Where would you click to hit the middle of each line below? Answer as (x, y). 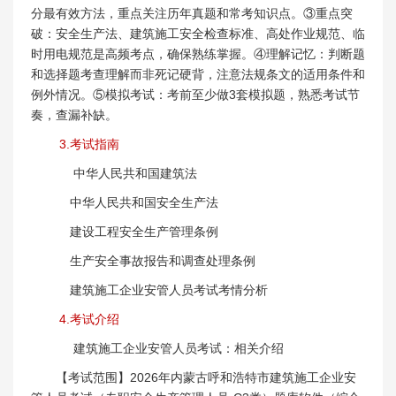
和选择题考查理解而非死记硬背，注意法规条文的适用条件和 (198, 74)
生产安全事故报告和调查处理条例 (156, 260)
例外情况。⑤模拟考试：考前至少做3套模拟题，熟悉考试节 (195, 94)
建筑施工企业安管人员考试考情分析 (162, 289)
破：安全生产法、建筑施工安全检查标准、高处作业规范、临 (198, 33)
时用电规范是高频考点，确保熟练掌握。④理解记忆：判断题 (198, 53)
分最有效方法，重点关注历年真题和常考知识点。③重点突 (192, 13)
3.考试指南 (88, 144)
